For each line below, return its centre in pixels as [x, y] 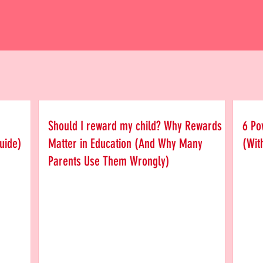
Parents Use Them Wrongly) [109, 161]
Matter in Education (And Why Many [125, 144]
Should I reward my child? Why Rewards [135, 126]
